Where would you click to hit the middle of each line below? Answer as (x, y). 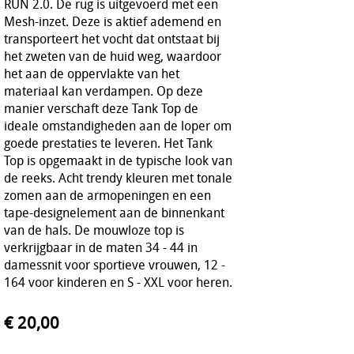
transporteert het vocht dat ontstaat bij (112, 38)
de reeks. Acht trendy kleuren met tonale (118, 177)
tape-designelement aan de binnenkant (114, 212)
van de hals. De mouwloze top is (94, 230)
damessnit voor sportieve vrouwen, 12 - (115, 264)
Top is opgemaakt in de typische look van (118, 160)
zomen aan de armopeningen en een (107, 195)
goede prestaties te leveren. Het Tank (108, 143)
